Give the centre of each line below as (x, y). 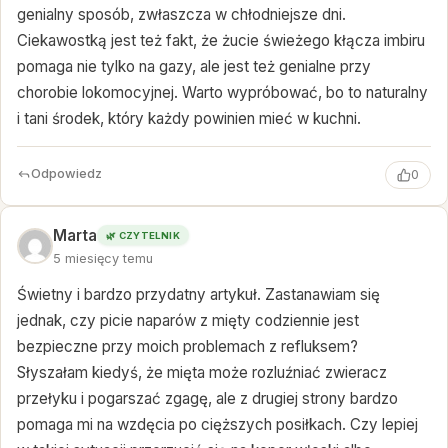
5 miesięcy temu (103, 258)
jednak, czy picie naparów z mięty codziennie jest (188, 321)
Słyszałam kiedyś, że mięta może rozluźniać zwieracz (202, 373)
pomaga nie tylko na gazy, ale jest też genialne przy (194, 67)
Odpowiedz (66, 174)
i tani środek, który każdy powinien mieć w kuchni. (189, 119)
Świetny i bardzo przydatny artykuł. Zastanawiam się (198, 295)
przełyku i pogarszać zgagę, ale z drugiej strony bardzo (207, 399)
